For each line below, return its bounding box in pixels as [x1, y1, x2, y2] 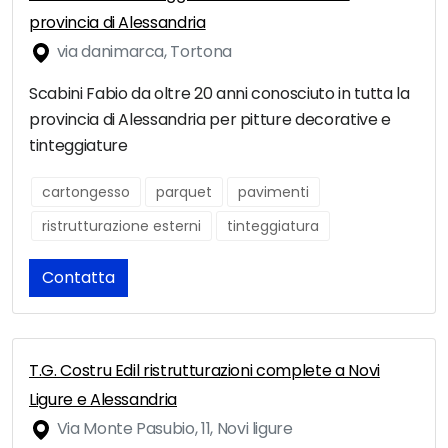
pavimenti [238, 182, 309, 203]
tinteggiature [29, 134, 128, 158]
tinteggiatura [227, 216, 319, 237]
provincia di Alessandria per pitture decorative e [29, 108, 391, 132]
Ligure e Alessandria [29, 388, 177, 412]
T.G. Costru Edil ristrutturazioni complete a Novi [29, 359, 380, 383]
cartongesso [42, 182, 130, 203]
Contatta [42, 266, 115, 290]
